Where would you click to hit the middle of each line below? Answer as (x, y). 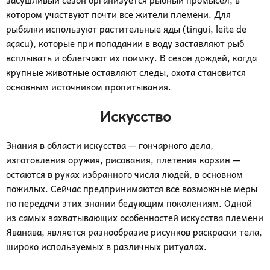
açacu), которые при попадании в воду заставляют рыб (125, 43)
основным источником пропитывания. (89, 87)
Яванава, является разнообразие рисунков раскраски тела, (134, 232)
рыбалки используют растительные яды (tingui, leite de (126, 29)
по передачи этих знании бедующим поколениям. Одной (129, 203)
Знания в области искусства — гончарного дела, (110, 145)
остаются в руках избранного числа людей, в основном (124, 174)
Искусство (135, 116)
